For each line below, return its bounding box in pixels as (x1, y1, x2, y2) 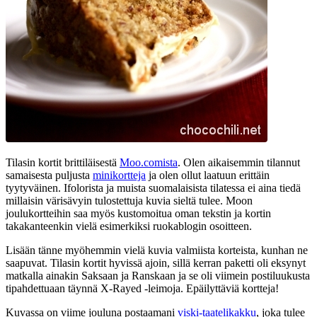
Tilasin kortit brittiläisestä (6, 156, 120, 168)
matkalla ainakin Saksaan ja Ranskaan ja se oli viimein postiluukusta (6, 269, 310, 282)
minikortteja (93, 168, 146, 181)
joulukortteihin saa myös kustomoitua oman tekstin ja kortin (6, 207, 271, 219)
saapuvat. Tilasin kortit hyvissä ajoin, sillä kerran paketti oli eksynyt (6, 256, 306, 269)
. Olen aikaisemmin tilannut (178, 156, 300, 168)
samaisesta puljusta (6, 168, 93, 181)
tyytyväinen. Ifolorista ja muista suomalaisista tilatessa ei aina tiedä (6, 181, 301, 194)
